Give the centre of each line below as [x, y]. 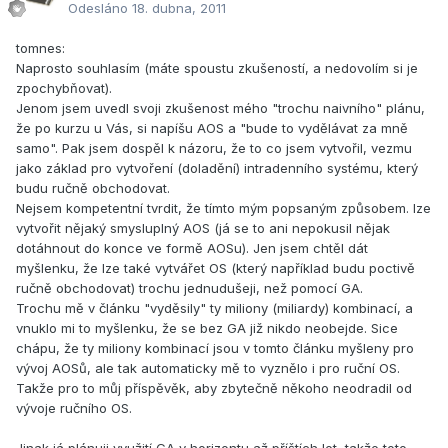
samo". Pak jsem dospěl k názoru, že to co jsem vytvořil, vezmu [214, 148]
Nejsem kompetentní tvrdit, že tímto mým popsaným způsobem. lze [223, 208]
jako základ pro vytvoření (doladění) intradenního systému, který [217, 168]
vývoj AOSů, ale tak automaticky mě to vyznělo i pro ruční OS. [208, 368]
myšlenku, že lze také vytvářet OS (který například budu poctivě [215, 268]
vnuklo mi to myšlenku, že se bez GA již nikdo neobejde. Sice [207, 328]
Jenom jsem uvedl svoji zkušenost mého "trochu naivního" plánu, [220, 108]
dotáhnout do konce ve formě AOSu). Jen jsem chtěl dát [192, 248]
